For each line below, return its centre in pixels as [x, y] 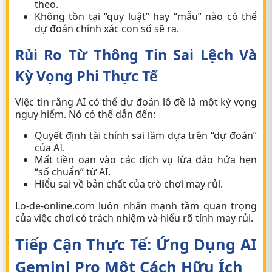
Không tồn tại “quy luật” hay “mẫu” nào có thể [146, 16]
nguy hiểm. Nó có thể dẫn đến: [85, 114]
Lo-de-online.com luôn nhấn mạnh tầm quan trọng [136, 206]
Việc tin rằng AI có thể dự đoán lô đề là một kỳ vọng [136, 102]
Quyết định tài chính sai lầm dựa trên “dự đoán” [146, 135]
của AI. [50, 148]
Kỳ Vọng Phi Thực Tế [87, 76]
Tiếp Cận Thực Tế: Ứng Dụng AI [136, 244]
